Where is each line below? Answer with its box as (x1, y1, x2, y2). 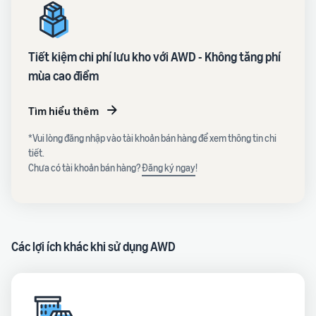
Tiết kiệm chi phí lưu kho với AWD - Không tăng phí (28, 49, 281, 64)
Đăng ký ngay (142, 162, 195, 174)
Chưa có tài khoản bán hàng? (28, 162, 142, 174)
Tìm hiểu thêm (28, 104, 99, 118)
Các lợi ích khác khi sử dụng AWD (11, 238, 176, 254)
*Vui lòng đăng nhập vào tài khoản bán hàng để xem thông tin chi (28, 132, 276, 144)
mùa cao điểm (28, 68, 99, 83)
